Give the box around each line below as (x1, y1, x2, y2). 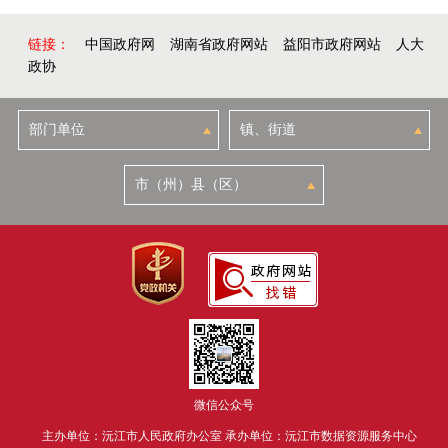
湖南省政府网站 (170, 37, 269, 53)
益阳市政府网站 (283, 37, 382, 53)
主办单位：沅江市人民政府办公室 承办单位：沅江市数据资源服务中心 (41, 429, 417, 444)
